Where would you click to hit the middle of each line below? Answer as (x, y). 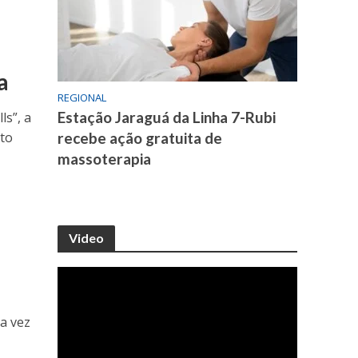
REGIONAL (82, 98)
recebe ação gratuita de (140, 138)
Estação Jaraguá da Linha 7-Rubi (167, 117)
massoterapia (105, 159)
